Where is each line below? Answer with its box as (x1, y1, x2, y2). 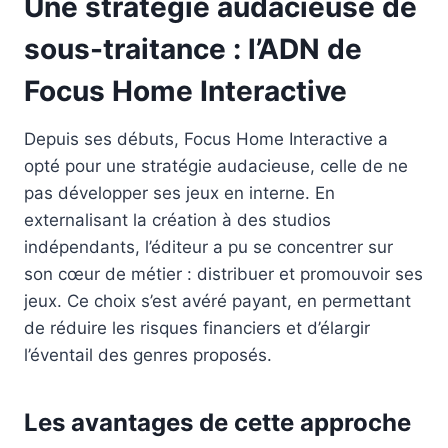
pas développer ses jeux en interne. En (24, 182, 335, 203)
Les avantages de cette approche (24, 407, 411, 437)
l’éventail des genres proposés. (24, 344, 272, 365)
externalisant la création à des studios (24, 209, 331, 230)
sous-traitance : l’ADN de (24, 31, 362, 66)
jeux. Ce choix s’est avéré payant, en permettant (24, 290, 411, 311)
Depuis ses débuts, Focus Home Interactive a (24, 128, 388, 149)
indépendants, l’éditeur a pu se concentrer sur (24, 236, 393, 257)
